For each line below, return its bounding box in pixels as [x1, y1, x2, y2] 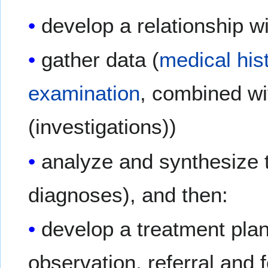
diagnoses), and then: [28, 182, 229, 206]
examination [28, 81, 141, 105]
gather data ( [41, 48, 160, 72]
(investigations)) [28, 115, 177, 139]
